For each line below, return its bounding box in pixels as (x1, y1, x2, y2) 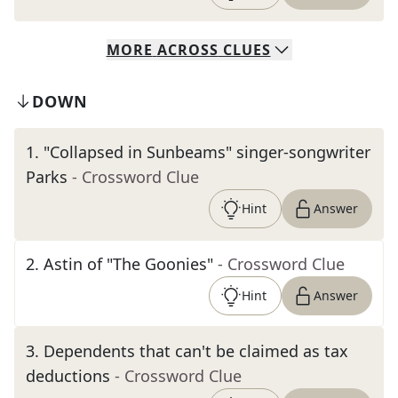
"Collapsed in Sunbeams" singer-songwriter (44, 141, 370, 163)
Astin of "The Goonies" (44, 253, 213, 275)
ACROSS (156, 40, 219, 60)
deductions (26, 365, 110, 386)
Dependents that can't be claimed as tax (44, 340, 348, 362)
